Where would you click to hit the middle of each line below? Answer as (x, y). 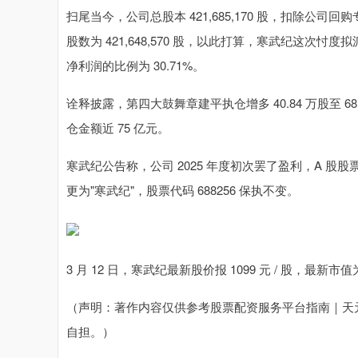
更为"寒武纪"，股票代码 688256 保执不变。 (183, 190)
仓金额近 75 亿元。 (118, 127)
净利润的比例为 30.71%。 (135, 65)
